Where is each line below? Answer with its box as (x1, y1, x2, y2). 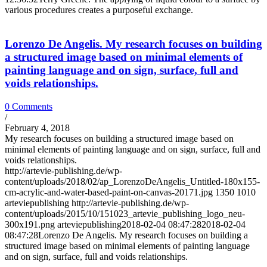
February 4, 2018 (5, 122, 70, 133)
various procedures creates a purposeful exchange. (5, 5, 193, 15)
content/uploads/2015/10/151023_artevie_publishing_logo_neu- (5, 208, 245, 219)
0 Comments (5, 101, 52, 111)
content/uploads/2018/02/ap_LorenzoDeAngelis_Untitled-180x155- (5, 176, 260, 187)
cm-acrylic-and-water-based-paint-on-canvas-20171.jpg (5, 187, 213, 197)
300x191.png (5, 219, 55, 229)
